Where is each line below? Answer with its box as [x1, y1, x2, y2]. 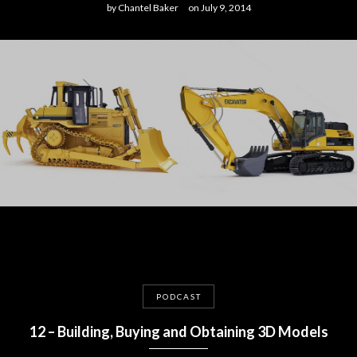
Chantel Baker [116, 2, 178, 14]
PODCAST [155, 292, 202, 301]
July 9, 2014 [198, 2, 251, 14]
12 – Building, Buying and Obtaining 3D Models [29, 323, 328, 340]
